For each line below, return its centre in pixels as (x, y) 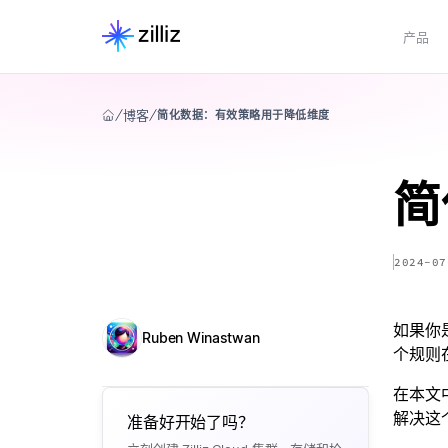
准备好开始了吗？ (190, 422)
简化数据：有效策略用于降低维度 (243, 115)
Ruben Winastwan (201, 337)
